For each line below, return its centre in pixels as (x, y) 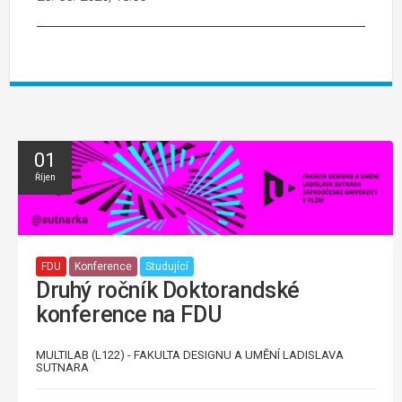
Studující (167, 267)
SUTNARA (62, 367)
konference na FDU (129, 314)
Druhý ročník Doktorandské (168, 290)
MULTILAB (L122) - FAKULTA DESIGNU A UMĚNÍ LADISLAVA (190, 354)
